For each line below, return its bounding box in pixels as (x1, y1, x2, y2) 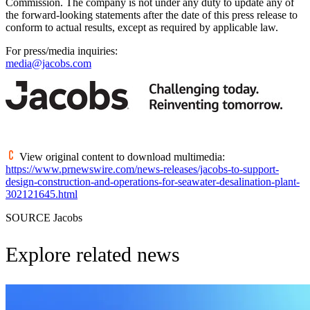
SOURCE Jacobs (6, 212, 82, 224)
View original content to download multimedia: (17, 151, 225, 163)
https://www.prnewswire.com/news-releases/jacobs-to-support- (6, 163, 279, 175)
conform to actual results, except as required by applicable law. (6, 21, 278, 33)
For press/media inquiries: (6, 45, 118, 57)
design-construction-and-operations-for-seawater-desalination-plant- (6, 176, 300, 188)
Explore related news (6, 242, 180, 266)
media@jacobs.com (6, 57, 91, 69)
